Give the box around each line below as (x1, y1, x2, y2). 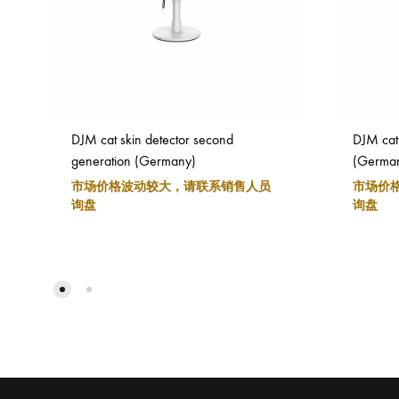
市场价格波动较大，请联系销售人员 (71, 179, 271, 195)
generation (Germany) (71, 152, 196, 170)
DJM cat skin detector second (71, 131, 233, 149)
